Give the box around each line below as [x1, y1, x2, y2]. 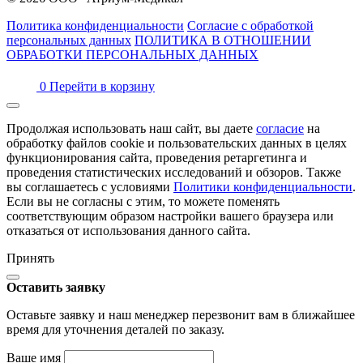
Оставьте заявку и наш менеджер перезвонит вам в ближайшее [6, 307, 355, 322]
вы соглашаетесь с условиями [6, 179, 173, 194]
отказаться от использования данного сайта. [6, 223, 250, 237]
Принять [6, 250, 54, 265]
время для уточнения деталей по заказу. [6, 322, 224, 336]
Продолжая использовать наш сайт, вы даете [6, 121, 256, 135]
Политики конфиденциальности [173, 179, 352, 194]
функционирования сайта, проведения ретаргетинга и [6, 150, 307, 164]
